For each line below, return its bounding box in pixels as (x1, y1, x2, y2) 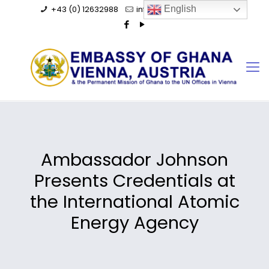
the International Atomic (29, 190, 240, 214)
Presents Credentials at (34, 169, 235, 193)
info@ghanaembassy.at (136, 4, 231, 15)
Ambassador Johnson (41, 148, 228, 172)
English (162, 4, 197, 14)
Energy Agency (70, 211, 199, 235)
